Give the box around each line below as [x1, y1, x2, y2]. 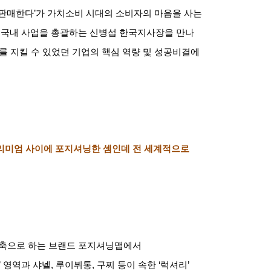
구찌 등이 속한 [97, 260, 156, 270]
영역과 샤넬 [3, 260, 51, 270]
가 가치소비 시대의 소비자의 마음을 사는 [36, 8, 202, 18]
